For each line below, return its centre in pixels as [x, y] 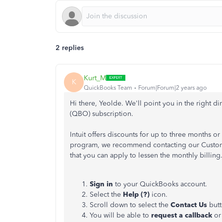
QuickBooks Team [108, 87]
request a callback [182, 215]
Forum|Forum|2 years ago [172, 87]
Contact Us [189, 205]
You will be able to [119, 215]
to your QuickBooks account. [161, 184]
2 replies [70, 48]
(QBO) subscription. [102, 114]
